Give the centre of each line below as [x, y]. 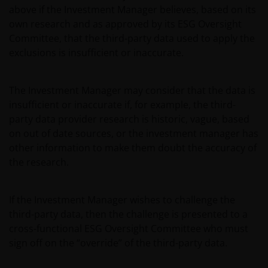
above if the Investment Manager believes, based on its [133, 10]
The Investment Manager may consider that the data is [132, 90]
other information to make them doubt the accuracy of [133, 148]
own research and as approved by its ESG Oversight [125, 24]
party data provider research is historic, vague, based [129, 119]
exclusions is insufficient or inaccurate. [96, 53]
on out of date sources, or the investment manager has [134, 133]
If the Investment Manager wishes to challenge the [122, 200]
